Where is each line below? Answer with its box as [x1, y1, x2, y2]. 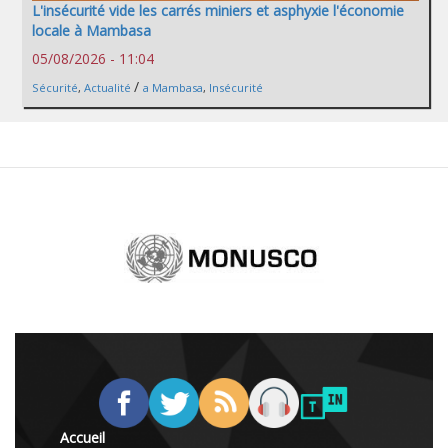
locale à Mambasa [32, 20, 151, 40]
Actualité [84, 79, 131, 95]
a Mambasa [143, 79, 203, 95]
